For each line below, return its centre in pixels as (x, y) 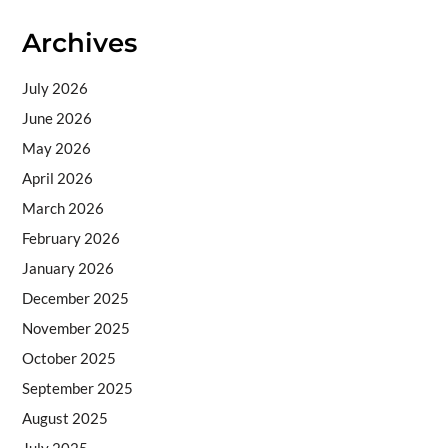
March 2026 (62, 208)
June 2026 (56, 118)
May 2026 (56, 148)
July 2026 (54, 88)
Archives (79, 42)
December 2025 (75, 298)
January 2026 (67, 268)
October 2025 (68, 358)
